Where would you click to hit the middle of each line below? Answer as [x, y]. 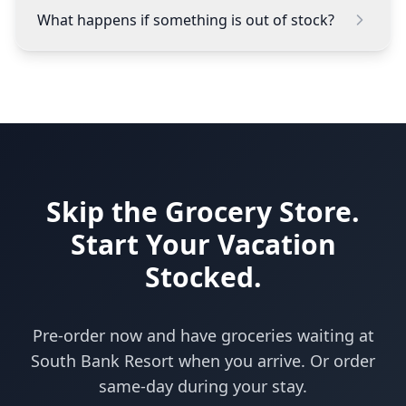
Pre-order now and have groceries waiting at [203, 335]
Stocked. [203, 276]
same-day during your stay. [203, 386]
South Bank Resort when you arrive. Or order [203, 360]
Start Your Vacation [203, 244]
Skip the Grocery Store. [203, 211]
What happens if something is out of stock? [186, 19]
